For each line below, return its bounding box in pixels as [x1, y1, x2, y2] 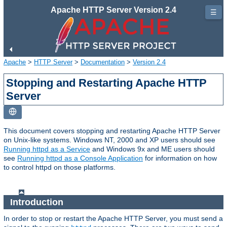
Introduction [10, 197, 66, 207]
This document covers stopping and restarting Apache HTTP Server [4, 126, 220, 135]
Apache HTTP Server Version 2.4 [51, 6, 176, 14]
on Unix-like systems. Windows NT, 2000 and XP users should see [4, 135, 215, 144]
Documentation [81, 58, 125, 66]
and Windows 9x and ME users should [90, 144, 215, 153]
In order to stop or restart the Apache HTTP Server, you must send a [4, 214, 223, 223]
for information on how [143, 154, 217, 162]
